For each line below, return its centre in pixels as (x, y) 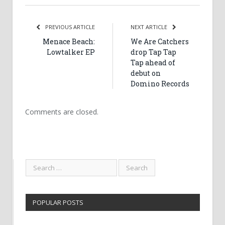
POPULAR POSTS (58, 202)
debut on (146, 73)
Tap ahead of (153, 62)
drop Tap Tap (153, 52)
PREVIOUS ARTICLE (69, 27)
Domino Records (160, 83)
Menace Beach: (69, 41)
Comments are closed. (62, 111)
